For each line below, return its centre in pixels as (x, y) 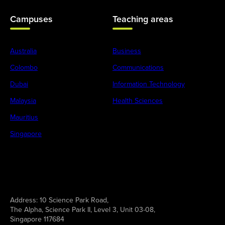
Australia (23, 51)
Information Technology (149, 84)
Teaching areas (143, 19)
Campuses (31, 19)
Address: (24, 200)
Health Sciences (138, 101)
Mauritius (24, 117)
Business (127, 51)
